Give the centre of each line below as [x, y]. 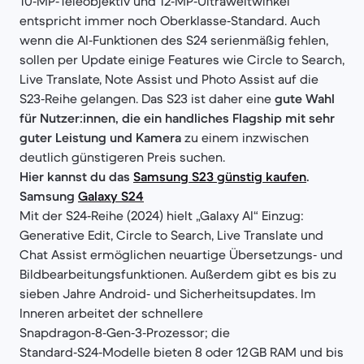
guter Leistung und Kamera [102, 137]
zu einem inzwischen [247, 137]
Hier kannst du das [76, 176]
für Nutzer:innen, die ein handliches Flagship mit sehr [177, 118]
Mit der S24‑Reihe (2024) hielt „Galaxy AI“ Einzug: [162, 215]
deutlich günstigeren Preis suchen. [122, 157]
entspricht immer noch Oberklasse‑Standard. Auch [170, 20]
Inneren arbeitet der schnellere [111, 313]
